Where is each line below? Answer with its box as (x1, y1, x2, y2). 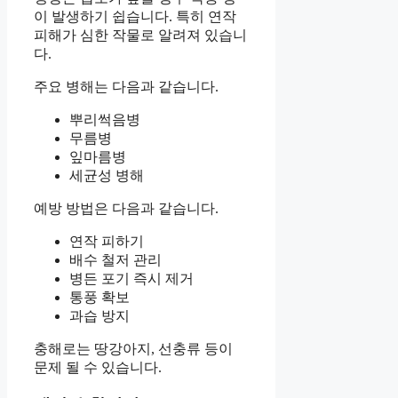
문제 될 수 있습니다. (34, 359, 162, 375)
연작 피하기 (69, 233, 144, 249)
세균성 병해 (69, 167, 144, 183)
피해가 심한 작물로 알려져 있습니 (34, 27, 247, 43)
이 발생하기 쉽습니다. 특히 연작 (34, 8, 236, 24)
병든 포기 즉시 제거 (69, 270, 194, 286)
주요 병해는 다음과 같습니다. (34, 78, 219, 94)
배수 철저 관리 (69, 251, 162, 267)
